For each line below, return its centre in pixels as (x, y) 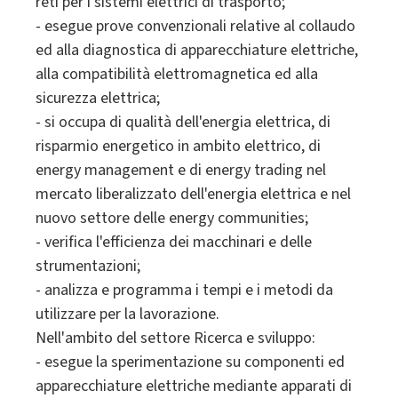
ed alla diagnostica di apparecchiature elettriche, (197, 51)
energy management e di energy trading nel (181, 171)
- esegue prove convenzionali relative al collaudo (195, 27)
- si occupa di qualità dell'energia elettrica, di (183, 123)
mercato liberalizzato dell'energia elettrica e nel (193, 195)
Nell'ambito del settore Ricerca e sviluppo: (175, 338)
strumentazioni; (88, 267)
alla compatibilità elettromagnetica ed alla (177, 75)
